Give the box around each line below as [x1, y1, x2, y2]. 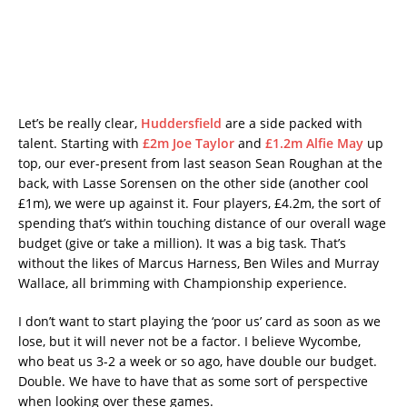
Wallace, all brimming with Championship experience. [18, 274, 347, 293]
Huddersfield [141, 114, 222, 133]
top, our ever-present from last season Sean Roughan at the [18, 154, 382, 173]
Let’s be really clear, [18, 114, 141, 133]
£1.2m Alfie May [265, 134, 363, 153]
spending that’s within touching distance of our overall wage [18, 214, 386, 233]
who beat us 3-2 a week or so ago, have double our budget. [18, 352, 377, 371]
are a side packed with [222, 114, 362, 133]
